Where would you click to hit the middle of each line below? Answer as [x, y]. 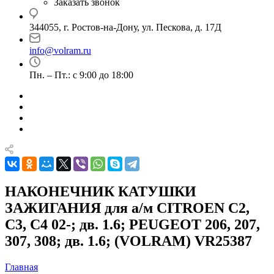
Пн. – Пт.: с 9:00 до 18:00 [81, 75]
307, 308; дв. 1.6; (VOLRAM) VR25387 [128, 241]
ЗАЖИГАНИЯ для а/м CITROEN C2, [127, 208]
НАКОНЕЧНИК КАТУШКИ [101, 191]
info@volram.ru [60, 50]
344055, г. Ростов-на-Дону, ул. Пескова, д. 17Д [125, 27]
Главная [21, 267]
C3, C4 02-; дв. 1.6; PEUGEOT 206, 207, [132, 224]
